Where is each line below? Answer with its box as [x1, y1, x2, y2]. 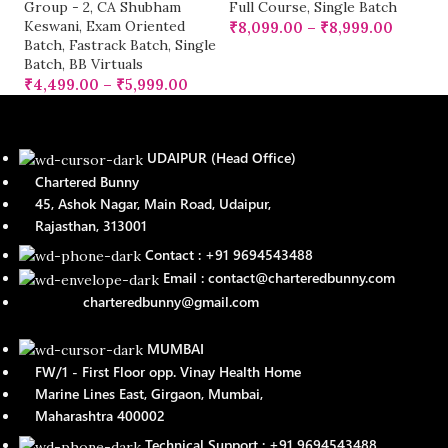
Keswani [24, 17, 80, 35]
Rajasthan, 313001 [19, 215, 148, 235]
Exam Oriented [86, 17, 186, 35]
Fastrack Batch [69, 36, 169, 54]
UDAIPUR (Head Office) [147, 148, 297, 167]
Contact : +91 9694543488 [145, 244, 314, 264]
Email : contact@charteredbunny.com [163, 268, 396, 287]
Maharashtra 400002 [19, 406, 166, 425]
